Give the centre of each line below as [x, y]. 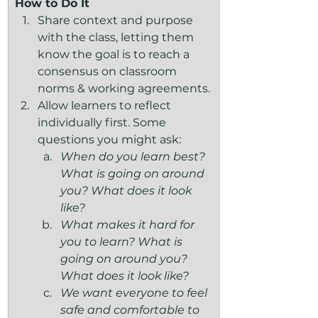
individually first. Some [103, 122]
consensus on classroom [109, 71]
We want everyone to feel [135, 293]
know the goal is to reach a [115, 54]
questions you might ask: [109, 139]
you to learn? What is [123, 242]
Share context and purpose [117, 20]
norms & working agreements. [124, 88]
